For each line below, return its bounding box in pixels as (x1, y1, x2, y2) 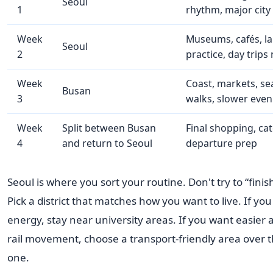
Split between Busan (62, 121, 156, 135)
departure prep (185, 136, 257, 151)
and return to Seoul (62, 136, 152, 151)
